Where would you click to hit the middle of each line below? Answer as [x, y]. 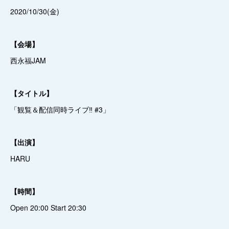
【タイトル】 [32, 93]
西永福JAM [28, 60]
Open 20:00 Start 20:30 [48, 208]
